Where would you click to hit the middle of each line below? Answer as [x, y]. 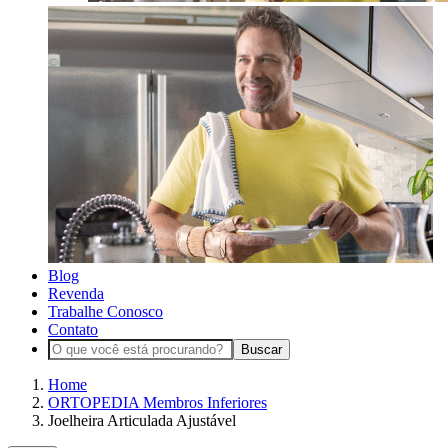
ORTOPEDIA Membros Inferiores [157, 402]
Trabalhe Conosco [105, 311]
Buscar [261, 349]
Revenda [76, 293]
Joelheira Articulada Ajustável [142, 420]
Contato [73, 329]
